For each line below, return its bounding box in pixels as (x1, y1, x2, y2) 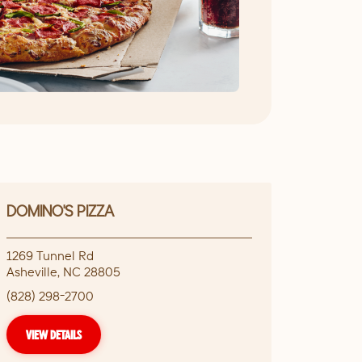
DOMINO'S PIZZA (6, 200, 114, 221)
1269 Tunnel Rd (6, 247, 94, 263)
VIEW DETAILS (26, 326, 82, 343)
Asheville (6, 263, 57, 280)
